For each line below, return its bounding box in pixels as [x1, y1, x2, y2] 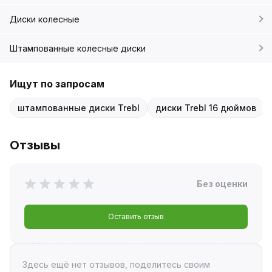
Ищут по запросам [10, 77, 104, 90]
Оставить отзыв [108, 211, 164, 221]
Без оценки [197, 178, 248, 189]
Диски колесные [10, 13, 80, 24]
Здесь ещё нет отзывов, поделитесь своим [22, 259, 210, 270]
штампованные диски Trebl [18, 102, 140, 113]
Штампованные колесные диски [10, 42, 146, 53]
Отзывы [10, 137, 60, 152]
